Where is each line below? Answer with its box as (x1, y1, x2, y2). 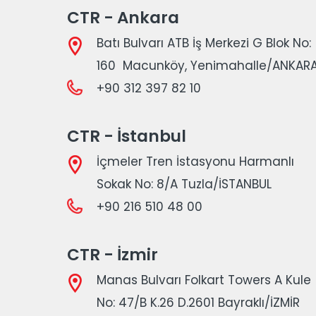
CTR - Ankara (67, 6, 179, 29)
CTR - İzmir (67, 243, 158, 266)
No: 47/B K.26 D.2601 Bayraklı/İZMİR (97, 294, 300, 311)
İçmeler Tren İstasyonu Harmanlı (97, 153, 294, 170)
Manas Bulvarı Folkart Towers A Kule (97, 272, 311, 288)
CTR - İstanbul (67, 125, 186, 147)
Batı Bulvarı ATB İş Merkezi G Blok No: (97, 35, 311, 51)
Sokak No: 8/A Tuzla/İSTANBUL (97, 176, 272, 193)
